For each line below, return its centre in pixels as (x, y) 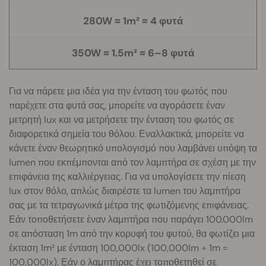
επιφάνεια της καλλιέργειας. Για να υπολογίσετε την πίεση (127, 176)
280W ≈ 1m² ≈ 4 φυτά (133, 20)
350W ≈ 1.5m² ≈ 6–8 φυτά (133, 53)
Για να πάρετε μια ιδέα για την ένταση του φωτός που (118, 91)
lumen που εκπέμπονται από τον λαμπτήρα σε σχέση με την (132, 162)
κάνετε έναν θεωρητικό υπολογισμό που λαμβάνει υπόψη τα (133, 148)
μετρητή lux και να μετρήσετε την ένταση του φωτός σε (121, 119)
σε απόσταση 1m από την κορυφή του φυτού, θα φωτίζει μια (132, 233)
